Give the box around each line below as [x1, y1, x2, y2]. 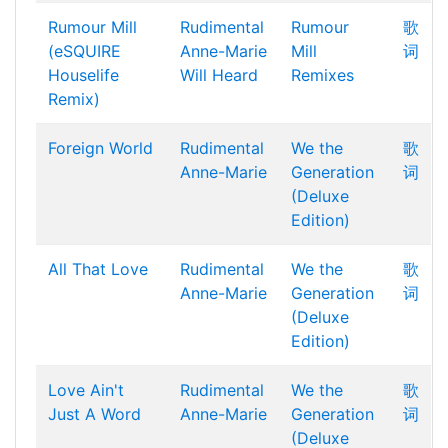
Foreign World [48, 138, 153, 158]
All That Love [48, 259, 148, 279]
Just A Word [48, 404, 141, 424]
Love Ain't [48, 380, 124, 400]
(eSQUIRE [48, 41, 121, 61]
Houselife [48, 65, 119, 85]
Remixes [291, 65, 354, 85]
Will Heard [180, 65, 258, 85]
